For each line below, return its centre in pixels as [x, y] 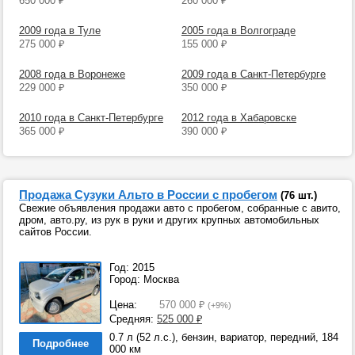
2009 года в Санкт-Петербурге [253, 74]
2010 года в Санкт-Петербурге [91, 118]
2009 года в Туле [60, 31]
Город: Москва [144, 279]
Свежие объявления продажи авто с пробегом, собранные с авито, [180, 208]
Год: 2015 [132, 267]
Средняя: [133, 319]
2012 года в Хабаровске [239, 118]
